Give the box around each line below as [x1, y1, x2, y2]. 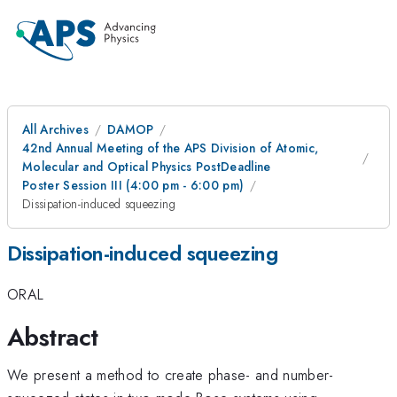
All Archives [22, 121, 89, 138]
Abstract [7, 318, 98, 355]
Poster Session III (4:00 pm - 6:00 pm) [22, 176, 245, 194]
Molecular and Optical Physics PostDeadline [22, 158, 271, 175]
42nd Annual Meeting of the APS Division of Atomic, [22, 139, 319, 157]
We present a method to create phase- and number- [7, 363, 334, 385]
